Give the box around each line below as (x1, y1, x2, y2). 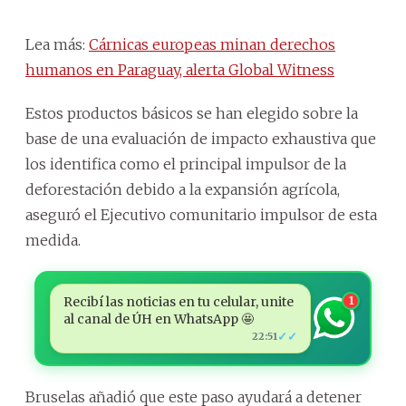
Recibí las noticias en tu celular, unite (63, 293, 294, 310)
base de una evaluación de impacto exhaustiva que (25, 129, 376, 148)
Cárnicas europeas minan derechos (89, 34, 335, 53)
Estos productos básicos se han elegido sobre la (25, 103, 358, 122)
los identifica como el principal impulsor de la (25, 154, 346, 173)
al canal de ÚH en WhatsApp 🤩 (63, 310, 254, 327)
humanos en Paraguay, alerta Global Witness (25, 60, 334, 79)
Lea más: (25, 34, 89, 53)
